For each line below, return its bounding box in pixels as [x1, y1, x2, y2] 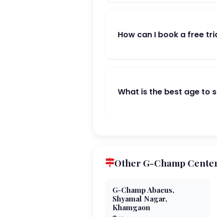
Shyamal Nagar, [112, 194, 167, 203]
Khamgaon [112, 202, 150, 212]
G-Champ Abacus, [112, 185, 174, 195]
